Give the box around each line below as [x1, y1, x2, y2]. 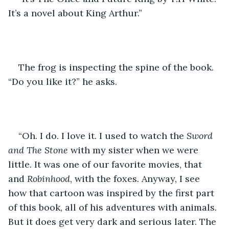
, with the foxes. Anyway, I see [70, 172, 202, 185]
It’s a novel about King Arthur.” [8, 7, 145, 19]
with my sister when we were [71, 144, 201, 156]
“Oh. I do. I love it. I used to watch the [18, 129, 187, 142]
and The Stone [8, 144, 71, 156]
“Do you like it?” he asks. [8, 75, 117, 87]
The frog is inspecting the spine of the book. [18, 61, 216, 73]
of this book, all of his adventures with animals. [8, 201, 219, 213]
